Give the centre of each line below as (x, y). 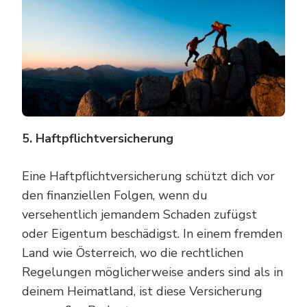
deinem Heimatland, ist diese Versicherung (142, 291)
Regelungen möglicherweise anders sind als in (152, 272)
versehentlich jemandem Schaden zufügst (139, 214)
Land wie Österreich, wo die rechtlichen (133, 253)
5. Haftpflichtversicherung (98, 138)
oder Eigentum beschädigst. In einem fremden (152, 233)
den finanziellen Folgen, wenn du (115, 195)
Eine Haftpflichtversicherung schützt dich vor (148, 176)
